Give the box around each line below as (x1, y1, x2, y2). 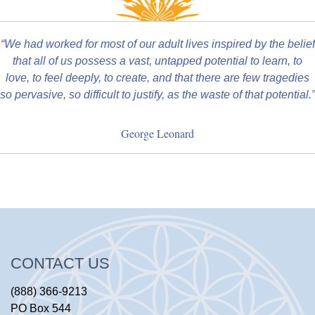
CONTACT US (11, 254, 110, 272)
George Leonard (121, 125, 194, 141)
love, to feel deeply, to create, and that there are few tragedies (6, 71, 309, 84)
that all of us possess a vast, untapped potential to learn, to (13, 54, 302, 67)
